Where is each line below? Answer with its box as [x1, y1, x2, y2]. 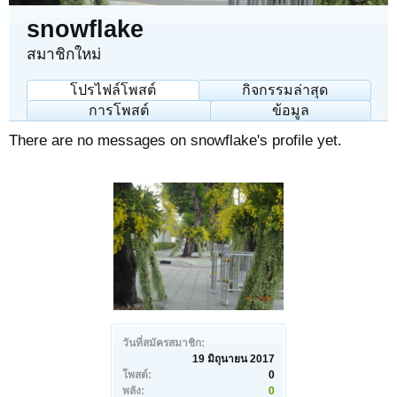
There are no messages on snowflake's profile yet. [9, 131, 342, 149]
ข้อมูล [272, 103, 309, 118]
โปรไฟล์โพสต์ [70, 82, 156, 97]
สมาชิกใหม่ [27, 45, 101, 63]
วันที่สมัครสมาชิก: [122, 337, 205, 349]
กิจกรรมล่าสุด [242, 82, 328, 97]
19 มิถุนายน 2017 [192, 353, 275, 365]
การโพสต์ [89, 103, 149, 118]
